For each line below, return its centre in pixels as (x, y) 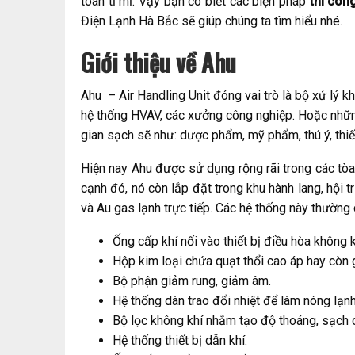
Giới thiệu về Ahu (158, 63)
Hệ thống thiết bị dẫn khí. (180, 341)
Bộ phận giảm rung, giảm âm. (193, 281)
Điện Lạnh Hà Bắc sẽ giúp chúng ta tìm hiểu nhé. (213, 21)
